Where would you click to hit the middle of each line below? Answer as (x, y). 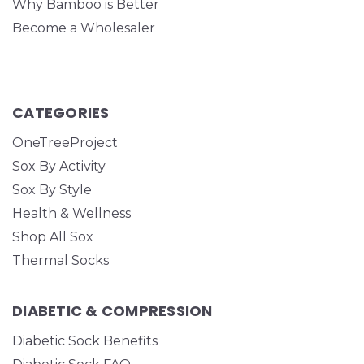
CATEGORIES (61, 113)
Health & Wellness (71, 214)
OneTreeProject (65, 143)
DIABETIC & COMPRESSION (113, 311)
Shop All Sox (53, 237)
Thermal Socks (61, 261)
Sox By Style (52, 190)
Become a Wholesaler (84, 28)
